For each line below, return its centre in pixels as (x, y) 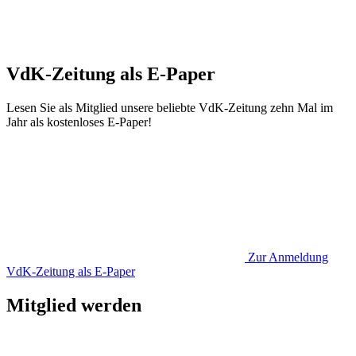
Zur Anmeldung (288, 257)
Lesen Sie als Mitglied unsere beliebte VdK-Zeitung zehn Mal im (170, 107)
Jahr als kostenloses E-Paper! (79, 122)
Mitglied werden (74, 305)
